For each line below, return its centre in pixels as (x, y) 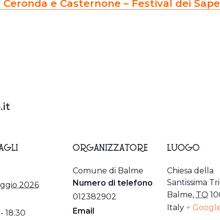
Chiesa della (190, 170)
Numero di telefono (113, 183)
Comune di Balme (108, 170)
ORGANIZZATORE (110, 149)
